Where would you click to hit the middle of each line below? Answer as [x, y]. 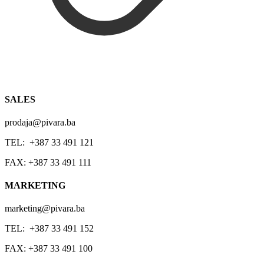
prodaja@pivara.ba [40, 122]
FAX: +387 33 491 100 [49, 249]
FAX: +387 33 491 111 [48, 162]
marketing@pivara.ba [45, 209]
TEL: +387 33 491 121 [49, 142]
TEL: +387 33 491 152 [49, 229]
